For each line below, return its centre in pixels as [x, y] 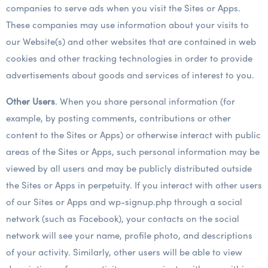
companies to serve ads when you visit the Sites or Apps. [123, 8]
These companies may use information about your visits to [127, 25]
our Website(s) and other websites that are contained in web [131, 41]
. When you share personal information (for [145, 101]
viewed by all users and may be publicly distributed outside [129, 168]
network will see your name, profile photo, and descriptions [129, 235]
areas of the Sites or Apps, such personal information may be [133, 151]
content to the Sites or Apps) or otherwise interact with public [133, 135]
